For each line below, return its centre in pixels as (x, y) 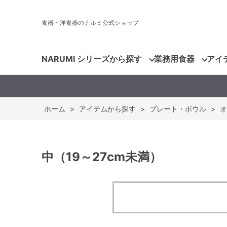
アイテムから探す (107, 109)
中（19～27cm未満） (102, 157)
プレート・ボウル (178, 109)
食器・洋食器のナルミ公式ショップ (90, 23)
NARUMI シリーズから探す (92, 59)
